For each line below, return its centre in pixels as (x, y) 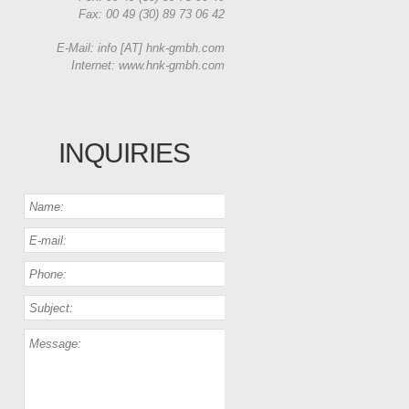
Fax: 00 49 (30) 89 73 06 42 (152, 14)
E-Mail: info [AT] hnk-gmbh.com (141, 48)
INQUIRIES (124, 153)
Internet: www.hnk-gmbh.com (148, 65)
